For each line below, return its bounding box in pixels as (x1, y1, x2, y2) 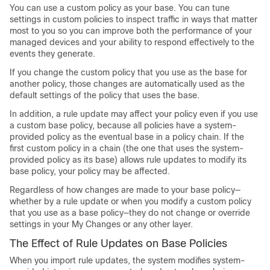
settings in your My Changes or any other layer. (10, 219, 193, 229)
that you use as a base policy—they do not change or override (10, 208, 250, 218)
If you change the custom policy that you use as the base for (10, 67, 247, 77)
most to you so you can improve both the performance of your (10, 26, 252, 36)
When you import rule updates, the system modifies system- (10, 256, 245, 265)
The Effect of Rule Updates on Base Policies (10, 237, 227, 250)
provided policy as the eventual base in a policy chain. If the (10, 132, 244, 142)
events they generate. (10, 49, 95, 58)
